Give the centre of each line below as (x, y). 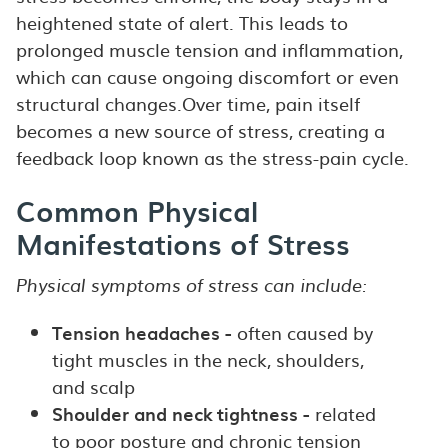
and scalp (93, 386)
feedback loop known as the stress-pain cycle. (212, 157)
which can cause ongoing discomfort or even (207, 76)
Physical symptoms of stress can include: (191, 286)
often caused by (302, 332)
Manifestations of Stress (182, 242)
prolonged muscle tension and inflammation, (209, 49)
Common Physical (136, 209)
